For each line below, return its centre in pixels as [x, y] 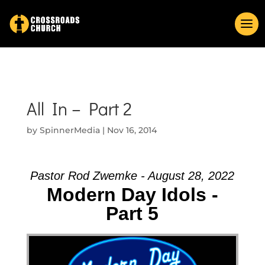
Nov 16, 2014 [132, 130]
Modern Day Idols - [132, 195]
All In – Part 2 [79, 109]
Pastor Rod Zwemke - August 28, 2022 [132, 176]
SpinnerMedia [70, 130]
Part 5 [132, 214]
